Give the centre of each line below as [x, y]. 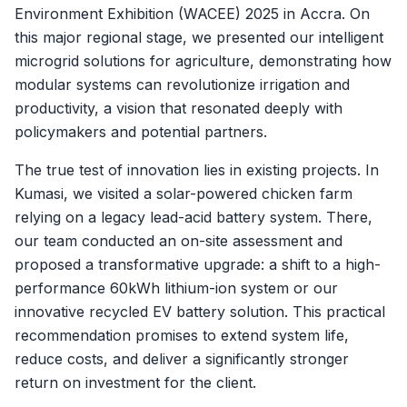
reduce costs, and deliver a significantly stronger [182, 359]
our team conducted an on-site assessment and [179, 241]
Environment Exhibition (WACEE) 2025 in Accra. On [192, 14]
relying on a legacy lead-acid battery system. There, [194, 217]
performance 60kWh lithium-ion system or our [176, 288]
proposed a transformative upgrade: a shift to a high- [198, 264]
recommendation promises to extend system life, [182, 335]
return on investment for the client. [135, 382]
